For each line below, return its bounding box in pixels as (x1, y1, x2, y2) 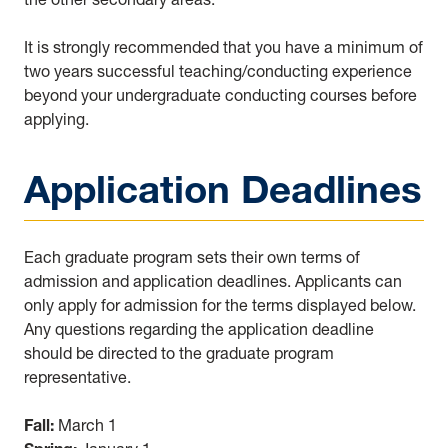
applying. (24, 108, 89, 129)
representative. (24, 367, 131, 388)
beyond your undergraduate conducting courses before (24, 84, 417, 105)
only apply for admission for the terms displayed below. (24, 295, 416, 316)
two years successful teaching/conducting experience (24, 60, 412, 81)
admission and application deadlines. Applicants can (24, 271, 402, 292)
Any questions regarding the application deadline (24, 319, 374, 340)
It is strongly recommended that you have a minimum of (24, 36, 423, 57)
